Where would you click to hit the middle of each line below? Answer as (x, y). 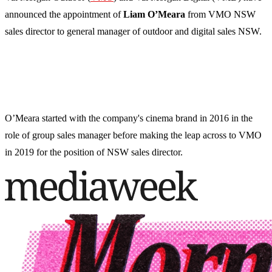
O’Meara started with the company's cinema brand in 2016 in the (129, 118)
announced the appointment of (64, 15)
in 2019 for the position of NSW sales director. (94, 152)
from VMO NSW (220, 15)
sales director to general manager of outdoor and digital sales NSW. (133, 32)
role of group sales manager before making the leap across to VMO (133, 135)
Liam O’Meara (154, 15)
